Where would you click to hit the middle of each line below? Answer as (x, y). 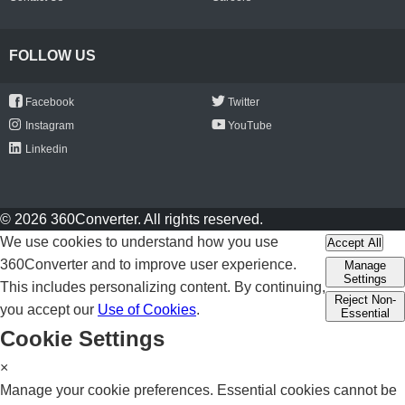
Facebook (50, 102)
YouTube (250, 125)
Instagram (50, 125)
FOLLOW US (52, 56)
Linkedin (47, 149)
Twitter (244, 102)
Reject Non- (366, 299)
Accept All (355, 242)
